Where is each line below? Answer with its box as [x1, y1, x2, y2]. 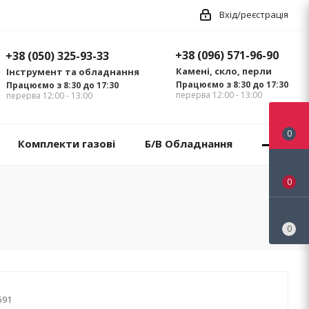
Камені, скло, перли [176, 65, 272, 78]
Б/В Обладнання [144, 137, 232, 151]
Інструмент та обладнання [6, 66, 139, 79]
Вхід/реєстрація [219, 8, 288, 21]
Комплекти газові [17, 137, 115, 151]
